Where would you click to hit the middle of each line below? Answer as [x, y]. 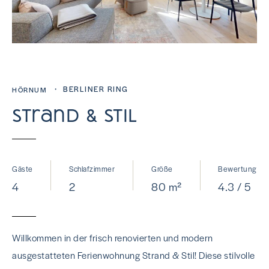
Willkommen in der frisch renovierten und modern [113, 237]
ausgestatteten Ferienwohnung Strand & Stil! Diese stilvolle [134, 255]
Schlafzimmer [92, 169]
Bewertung [237, 169]
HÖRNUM [29, 89]
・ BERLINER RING [90, 89]
